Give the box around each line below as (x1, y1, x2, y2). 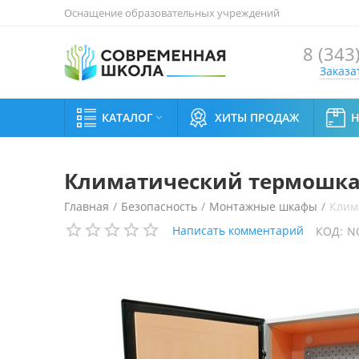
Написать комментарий (172, 223, 304, 238)
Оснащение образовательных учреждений (64, 6, 280, 20)
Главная (64, 199, 109, 214)
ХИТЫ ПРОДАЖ (215, 110, 300, 125)
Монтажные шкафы (209, 199, 317, 214)
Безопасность (121, 199, 197, 214)
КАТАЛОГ (102, 110, 153, 125)
